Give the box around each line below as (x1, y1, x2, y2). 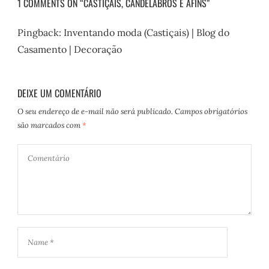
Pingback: (17, 26, 64, 39)
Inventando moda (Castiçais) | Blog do (64, 26, 230, 39)
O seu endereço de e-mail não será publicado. (17, 106, 174, 117)
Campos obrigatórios (175, 106, 248, 117)
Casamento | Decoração (17, 43, 122, 56)
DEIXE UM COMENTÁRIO (17, 86, 102, 101)
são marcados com (17, 120, 83, 131)
